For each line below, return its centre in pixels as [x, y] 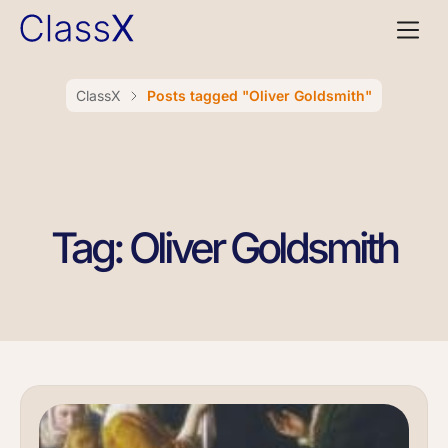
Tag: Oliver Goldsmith [224, 247]
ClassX [98, 95]
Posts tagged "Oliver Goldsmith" [259, 95]
